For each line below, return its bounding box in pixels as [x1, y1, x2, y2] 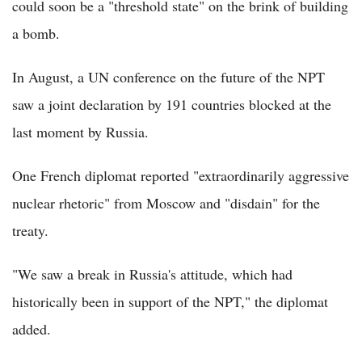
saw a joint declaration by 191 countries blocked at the [12, 94, 331, 114]
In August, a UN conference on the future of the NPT [12, 66, 325, 86]
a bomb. [12, 23, 60, 43]
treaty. [12, 220, 48, 240]
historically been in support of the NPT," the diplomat [12, 291, 328, 311]
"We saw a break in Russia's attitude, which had [12, 263, 293, 284]
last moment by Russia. [12, 121, 149, 141]
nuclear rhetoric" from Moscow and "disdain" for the [12, 192, 320, 213]
